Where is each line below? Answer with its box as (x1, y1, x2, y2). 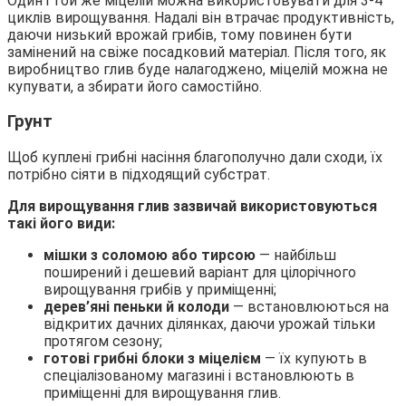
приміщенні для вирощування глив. (43, 383, 281, 401)
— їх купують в (261, 349, 367, 367)
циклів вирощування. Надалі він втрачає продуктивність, (7, 8, 394, 26)
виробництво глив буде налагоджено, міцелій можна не (7, 60, 388, 78)
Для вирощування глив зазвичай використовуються (7, 197, 377, 215)
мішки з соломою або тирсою (43, 246, 259, 264)
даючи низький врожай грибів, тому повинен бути (7, 25, 352, 43)
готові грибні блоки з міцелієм (43, 349, 261, 367)
